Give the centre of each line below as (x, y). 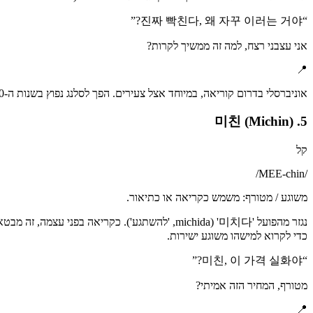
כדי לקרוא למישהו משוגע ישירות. (237, 235)
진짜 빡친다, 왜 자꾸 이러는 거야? (221, 20)
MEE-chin (282, 173)
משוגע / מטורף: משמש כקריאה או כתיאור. (217, 197)
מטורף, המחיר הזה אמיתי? (252, 285)
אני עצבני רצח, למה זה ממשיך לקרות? (227, 45)
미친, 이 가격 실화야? (252, 260)
